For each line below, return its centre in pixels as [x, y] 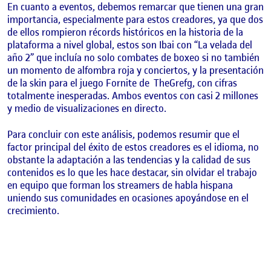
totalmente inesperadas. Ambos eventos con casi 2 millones [133, 96]
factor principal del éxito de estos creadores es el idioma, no [133, 147]
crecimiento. [34, 210]
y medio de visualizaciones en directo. [88, 109]
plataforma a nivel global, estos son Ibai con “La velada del [130, 45]
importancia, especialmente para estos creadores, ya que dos [135, 20]
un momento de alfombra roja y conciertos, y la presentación [135, 70]
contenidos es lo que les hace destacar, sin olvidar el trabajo [132, 172]
